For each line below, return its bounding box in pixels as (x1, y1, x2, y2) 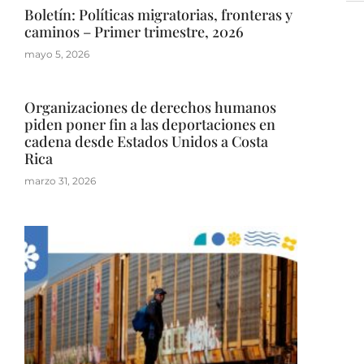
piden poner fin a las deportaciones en (24, 115, 275, 135)
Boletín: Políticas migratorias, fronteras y (24, 5, 292, 25)
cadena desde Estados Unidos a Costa (24, 132, 268, 152)
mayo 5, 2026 (24, 48, 89, 61)
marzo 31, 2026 (24, 175, 96, 188)
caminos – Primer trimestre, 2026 (24, 22, 244, 42)
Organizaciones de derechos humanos (24, 97, 276, 118)
